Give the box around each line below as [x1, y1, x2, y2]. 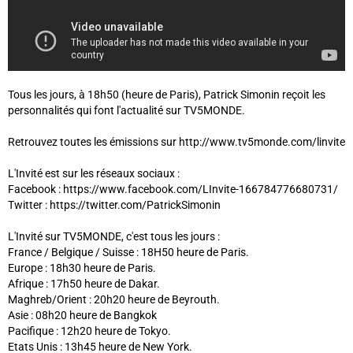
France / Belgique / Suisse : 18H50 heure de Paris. [8, 246, 249, 259]
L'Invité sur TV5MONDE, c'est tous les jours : [8, 230, 220, 243]
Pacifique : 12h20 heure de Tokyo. [8, 325, 171, 338]
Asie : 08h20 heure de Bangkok [8, 309, 157, 322]
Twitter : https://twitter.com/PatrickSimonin [8, 199, 221, 212]
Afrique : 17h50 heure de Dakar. [8, 277, 160, 291]
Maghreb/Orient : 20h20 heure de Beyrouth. [8, 293, 220, 307]
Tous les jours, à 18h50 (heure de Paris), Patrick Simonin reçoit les [8, 88, 325, 102]
